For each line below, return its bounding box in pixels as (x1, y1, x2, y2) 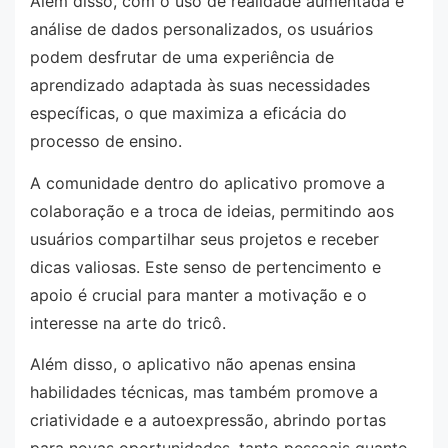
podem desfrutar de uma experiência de (30, 46, 334, 67)
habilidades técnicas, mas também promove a (30, 382, 378, 403)
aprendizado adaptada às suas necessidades (30, 74, 370, 95)
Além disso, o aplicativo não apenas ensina (30, 354, 356, 375)
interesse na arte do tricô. (30, 312, 226, 333)
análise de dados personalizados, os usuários (30, 18, 373, 39)
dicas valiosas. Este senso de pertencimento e (30, 256, 381, 277)
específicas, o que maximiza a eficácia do (30, 102, 347, 123)
